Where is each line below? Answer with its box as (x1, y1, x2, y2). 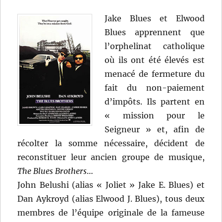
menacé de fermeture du (105, 69, 205, 79)
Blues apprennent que (105, 27, 205, 38)
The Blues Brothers (17, 166, 87, 176)
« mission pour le (105, 111, 205, 121)
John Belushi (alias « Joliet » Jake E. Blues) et (17, 180, 205, 190)
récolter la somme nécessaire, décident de (17, 138, 205, 149)
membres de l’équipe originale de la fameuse (17, 208, 205, 218)
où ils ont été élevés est (105, 55, 205, 65)
